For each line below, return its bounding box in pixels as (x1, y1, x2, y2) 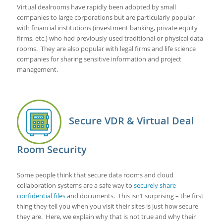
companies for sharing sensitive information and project (16, 54, 181, 63)
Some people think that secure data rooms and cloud (16, 170, 173, 179)
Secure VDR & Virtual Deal (61, 113, 194, 127)
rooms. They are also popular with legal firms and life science (16, 44, 196, 53)
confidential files (16, 191, 65, 200)
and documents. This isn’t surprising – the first (65, 191, 204, 200)
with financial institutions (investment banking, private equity (16, 23, 198, 32)
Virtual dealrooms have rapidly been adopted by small (16, 2, 176, 11)
